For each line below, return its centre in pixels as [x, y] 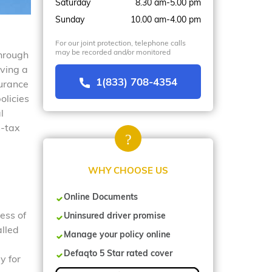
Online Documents [101, 197]
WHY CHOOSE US [128, 170]
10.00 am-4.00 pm [166, 19]
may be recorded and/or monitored [113, 52]
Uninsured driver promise [115, 216]
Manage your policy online [117, 235]
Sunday [70, 19]
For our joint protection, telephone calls [121, 42]
